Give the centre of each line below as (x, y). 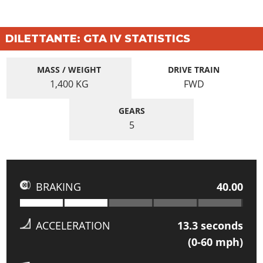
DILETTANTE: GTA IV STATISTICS (98, 39)
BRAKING (58, 186)
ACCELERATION (73, 226)
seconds (221, 226)
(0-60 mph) (216, 242)
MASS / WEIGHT (69, 70)
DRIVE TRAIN (194, 70)
